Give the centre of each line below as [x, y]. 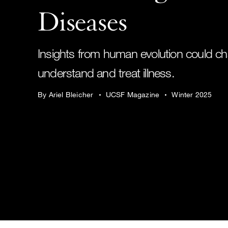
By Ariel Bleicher [66, 94]
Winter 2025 [192, 94]
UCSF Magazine [133, 94]
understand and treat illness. [106, 73]
